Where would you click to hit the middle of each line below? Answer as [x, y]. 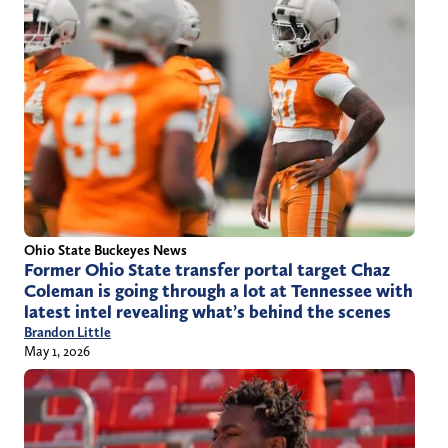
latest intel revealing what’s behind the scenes [207, 312]
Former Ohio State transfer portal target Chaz [207, 270]
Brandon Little [67, 332]
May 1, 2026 [57, 351]
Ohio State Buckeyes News [105, 250]
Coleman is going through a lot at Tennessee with [218, 291]
